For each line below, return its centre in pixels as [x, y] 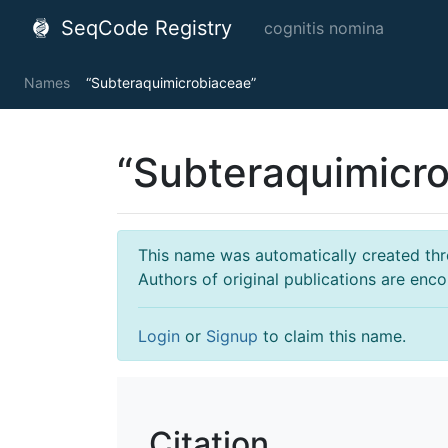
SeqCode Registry [143, 28]
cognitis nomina [324, 28]
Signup [232, 336]
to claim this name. [332, 336]
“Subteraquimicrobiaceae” [171, 82]
